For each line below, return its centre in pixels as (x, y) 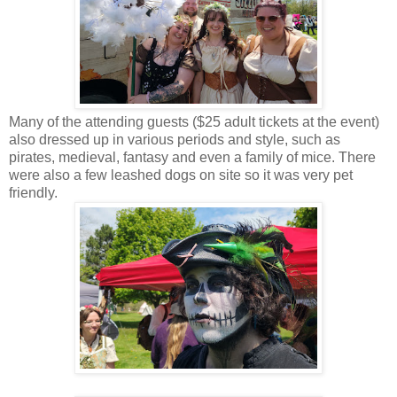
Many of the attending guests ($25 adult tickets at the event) (194, 121)
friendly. (33, 192)
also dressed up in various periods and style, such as (175, 139)
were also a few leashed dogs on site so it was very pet (181, 175)
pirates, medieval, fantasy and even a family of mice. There (192, 157)
